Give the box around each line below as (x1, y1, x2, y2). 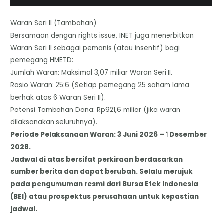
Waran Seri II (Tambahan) (10, 18, 97, 28)
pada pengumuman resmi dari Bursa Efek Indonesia (10, 179, 199, 189)
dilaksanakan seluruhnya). (10, 117, 98, 127)
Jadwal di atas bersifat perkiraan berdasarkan (10, 154, 183, 164)
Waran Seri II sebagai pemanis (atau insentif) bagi (10, 43, 180, 53)
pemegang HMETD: (10, 55, 74, 65)
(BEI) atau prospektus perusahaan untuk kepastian (10, 191, 199, 201)
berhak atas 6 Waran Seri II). (10, 92, 106, 102)
